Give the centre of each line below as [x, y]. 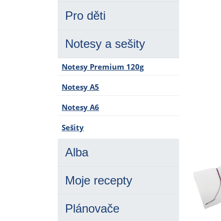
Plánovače [92, 208]
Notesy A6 [80, 107]
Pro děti [85, 16]
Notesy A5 [80, 87]
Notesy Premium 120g [103, 67]
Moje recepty [99, 180]
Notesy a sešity [105, 44]
